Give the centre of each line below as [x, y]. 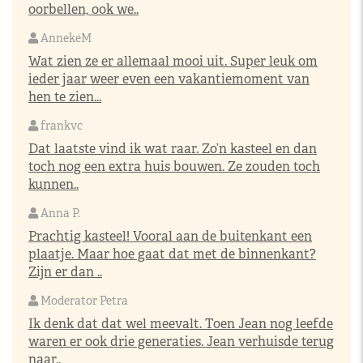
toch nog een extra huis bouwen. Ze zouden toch [174, 166]
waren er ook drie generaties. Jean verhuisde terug [181, 341]
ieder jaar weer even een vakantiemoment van [169, 79]
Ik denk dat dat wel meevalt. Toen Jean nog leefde [181, 323]
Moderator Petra [83, 300]
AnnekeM [65, 38]
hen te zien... [65, 96]
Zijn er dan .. [65, 271]
